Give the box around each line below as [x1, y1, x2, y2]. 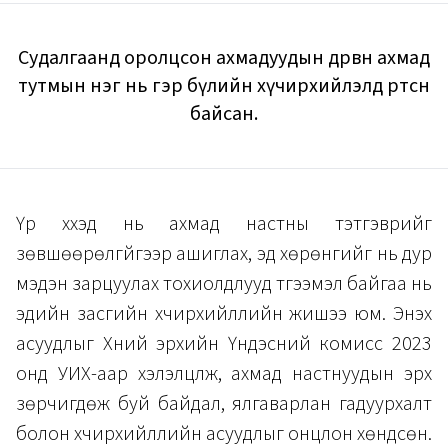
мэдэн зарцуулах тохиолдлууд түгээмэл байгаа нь [16, 270, 432, 299]
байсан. [190, 100, 258, 129]
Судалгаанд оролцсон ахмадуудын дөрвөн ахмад [18, 44, 430, 73]
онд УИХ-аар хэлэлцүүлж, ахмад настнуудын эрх [16, 360, 432, 389]
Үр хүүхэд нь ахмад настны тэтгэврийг [16, 210, 432, 239]
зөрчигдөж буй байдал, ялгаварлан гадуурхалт [16, 390, 432, 419]
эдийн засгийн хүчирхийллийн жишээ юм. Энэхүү [16, 300, 432, 329]
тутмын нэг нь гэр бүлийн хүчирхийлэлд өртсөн [18, 72, 430, 101]
